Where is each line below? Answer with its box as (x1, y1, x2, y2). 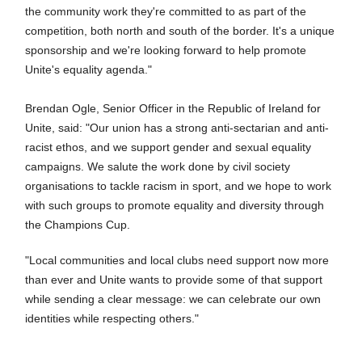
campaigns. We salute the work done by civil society (25, 160, 291, 173)
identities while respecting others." (25, 312, 200, 325)
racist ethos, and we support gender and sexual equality (25, 141, 312, 154)
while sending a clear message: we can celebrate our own (25, 293, 322, 305)
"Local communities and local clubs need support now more (25, 254, 330, 267)
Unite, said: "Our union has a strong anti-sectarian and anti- (25, 121, 330, 134)
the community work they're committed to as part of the (25, 5, 307, 18)
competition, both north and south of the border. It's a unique (25, 24, 335, 37)
